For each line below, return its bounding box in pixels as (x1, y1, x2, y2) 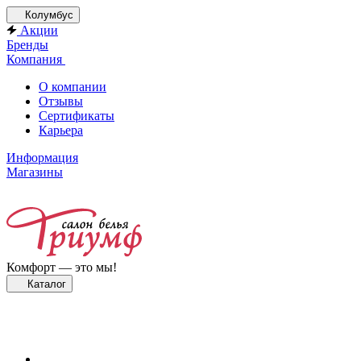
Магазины (6, 165, 63, 179)
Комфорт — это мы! (6, 260, 117, 274)
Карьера (39, 123, 83, 137)
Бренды (6, 38, 48, 52)
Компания (6, 52, 65, 66)
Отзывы (39, 94, 83, 108)
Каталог (27, 278, 66, 290)
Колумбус (25, 9, 73, 21)
